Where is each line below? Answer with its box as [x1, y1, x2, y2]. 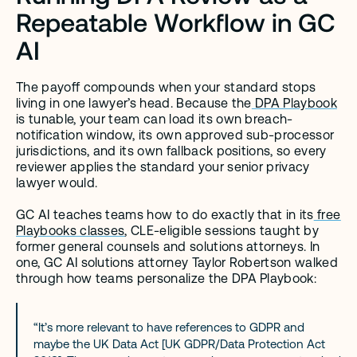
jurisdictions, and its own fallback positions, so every [16, 143, 327, 159]
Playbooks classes [16, 223, 125, 239]
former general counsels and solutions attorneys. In [16, 239, 320, 255]
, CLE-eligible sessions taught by [124, 223, 320, 239]
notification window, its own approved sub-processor [16, 127, 335, 143]
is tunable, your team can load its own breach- [16, 112, 293, 127]
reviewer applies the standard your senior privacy [16, 159, 310, 175]
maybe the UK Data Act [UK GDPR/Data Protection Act [33, 337, 325, 351]
